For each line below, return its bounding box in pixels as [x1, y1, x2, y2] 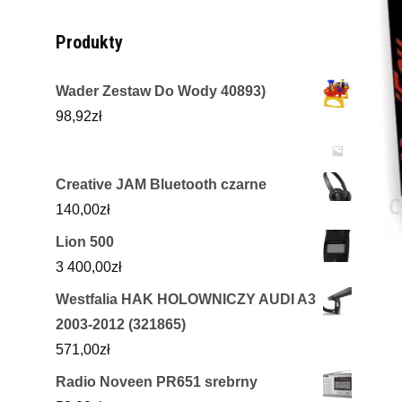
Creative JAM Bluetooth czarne [56, 177, 267, 193]
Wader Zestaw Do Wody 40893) [56, 83, 266, 100]
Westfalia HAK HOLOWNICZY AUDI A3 [56, 292, 316, 308]
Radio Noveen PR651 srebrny [56, 374, 258, 390]
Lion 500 [56, 234, 114, 250]
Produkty [56, 31, 123, 54]
